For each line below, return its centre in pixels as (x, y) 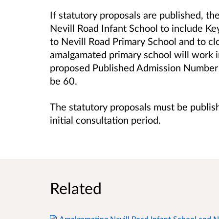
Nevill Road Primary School (119, 41)
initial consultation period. (105, 120)
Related (76, 188)
